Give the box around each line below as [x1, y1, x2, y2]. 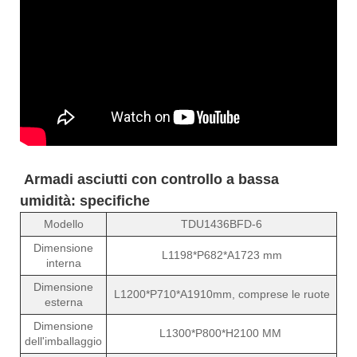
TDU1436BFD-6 [181, 217, 262, 230]
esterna [44, 295, 83, 308]
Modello [43, 217, 84, 230]
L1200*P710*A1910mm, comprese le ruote [113, 287, 330, 300]
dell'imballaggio [25, 334, 102, 347]
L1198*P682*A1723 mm [161, 248, 282, 261]
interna [45, 256, 81, 269]
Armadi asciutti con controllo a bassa [20, 171, 279, 187]
